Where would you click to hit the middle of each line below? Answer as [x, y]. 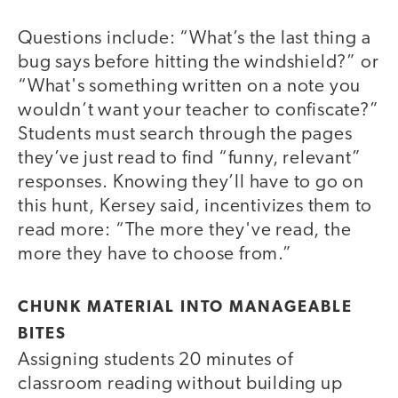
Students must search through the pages [185, 135]
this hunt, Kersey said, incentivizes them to [195, 207]
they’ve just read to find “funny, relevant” [190, 159]
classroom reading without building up [180, 384]
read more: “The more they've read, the [185, 231]
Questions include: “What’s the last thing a [195, 39]
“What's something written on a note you [190, 87]
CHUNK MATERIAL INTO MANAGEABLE [185, 307]
